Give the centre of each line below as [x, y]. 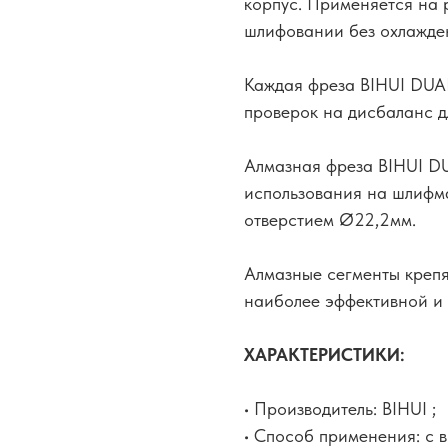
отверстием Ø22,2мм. [330, 219]
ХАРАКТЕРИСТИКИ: [324, 354]
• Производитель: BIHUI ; [340, 408]
